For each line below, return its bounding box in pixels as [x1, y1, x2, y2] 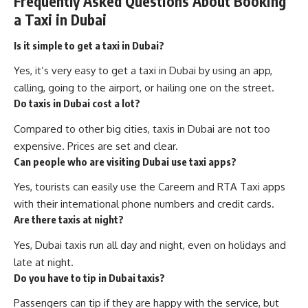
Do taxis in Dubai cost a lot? [14, 97, 140, 110]
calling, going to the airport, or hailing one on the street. [14, 81, 274, 95]
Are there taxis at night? [14, 213, 124, 226]
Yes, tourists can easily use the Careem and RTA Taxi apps [14, 180, 285, 194]
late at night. [14, 255, 74, 269]
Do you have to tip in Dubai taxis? [14, 271, 165, 284]
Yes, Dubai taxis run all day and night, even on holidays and [14, 238, 286, 252]
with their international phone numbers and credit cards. [14, 197, 274, 211]
